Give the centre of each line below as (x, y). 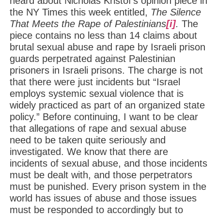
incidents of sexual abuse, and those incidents (108, 163)
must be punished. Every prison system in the (108, 186)
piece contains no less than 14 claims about (103, 35)
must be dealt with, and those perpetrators (101, 175)
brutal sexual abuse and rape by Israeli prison (108, 47)
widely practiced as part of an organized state (107, 105)
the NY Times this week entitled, (80, 12)
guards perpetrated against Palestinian (93, 59)
